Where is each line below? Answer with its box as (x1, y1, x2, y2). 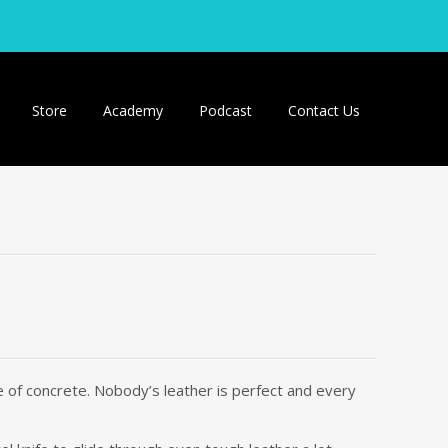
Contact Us (288, 101, 360, 120)
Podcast (199, 101, 252, 120)
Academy (103, 101, 163, 120)
